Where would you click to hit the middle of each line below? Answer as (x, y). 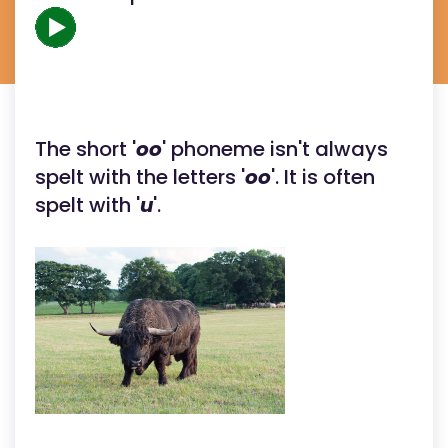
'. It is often (323, 177)
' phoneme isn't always (275, 149)
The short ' (85, 149)
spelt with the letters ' (140, 177)
